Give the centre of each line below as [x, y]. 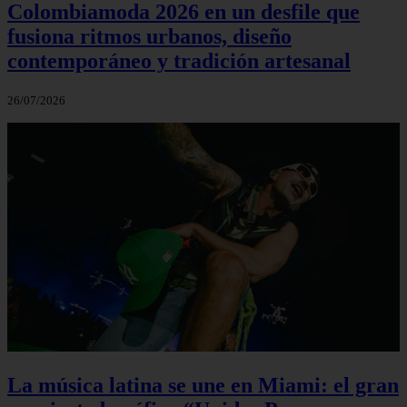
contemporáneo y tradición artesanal [179, 60]
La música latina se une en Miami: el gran [203, 386]
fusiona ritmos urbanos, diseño [149, 36]
